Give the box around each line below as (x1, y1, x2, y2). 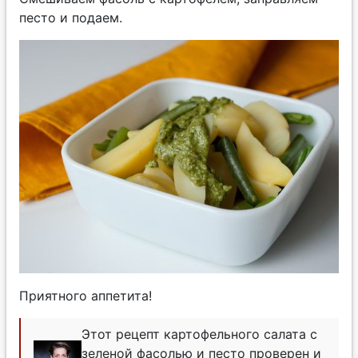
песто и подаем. (19, 10, 122, 26)
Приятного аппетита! (19, 288, 152, 304)
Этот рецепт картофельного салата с (82, 326, 317, 343)
